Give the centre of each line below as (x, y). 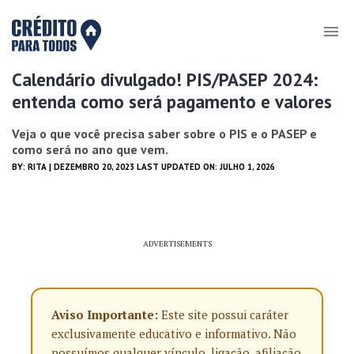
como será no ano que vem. (90, 149)
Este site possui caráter (223, 314)
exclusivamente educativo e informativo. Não (174, 333)
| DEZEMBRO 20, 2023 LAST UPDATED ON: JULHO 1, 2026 (161, 167)
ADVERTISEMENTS (177, 244)
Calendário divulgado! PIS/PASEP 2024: (165, 79)
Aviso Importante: (105, 314)
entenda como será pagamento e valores (172, 102)
